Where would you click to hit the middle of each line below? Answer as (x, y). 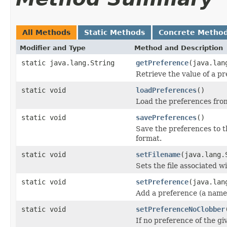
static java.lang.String (68, 63)
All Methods (46, 32)
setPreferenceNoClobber (180, 209)
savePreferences (166, 117)
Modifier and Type (53, 48)
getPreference (162, 63)
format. (149, 138)
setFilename (158, 154)
